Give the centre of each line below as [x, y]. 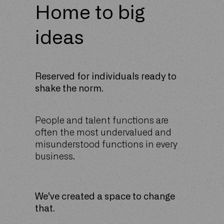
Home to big [90, 13]
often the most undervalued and [103, 133]
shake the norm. [69, 89]
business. [55, 157]
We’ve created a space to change [105, 197]
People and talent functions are [102, 121]
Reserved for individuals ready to [106, 77]
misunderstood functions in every [106, 145]
